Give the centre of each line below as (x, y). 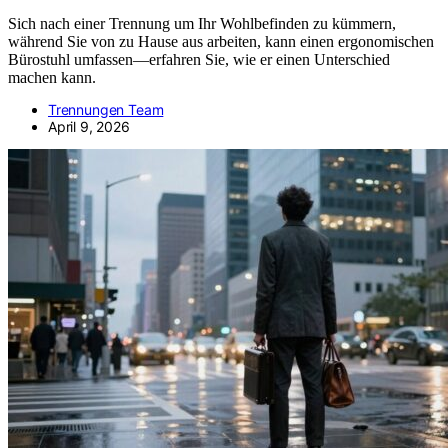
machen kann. (52, 77)
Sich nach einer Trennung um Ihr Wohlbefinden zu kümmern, (202, 23)
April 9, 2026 (89, 126)
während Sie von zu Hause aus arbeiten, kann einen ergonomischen (221, 41)
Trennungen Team (106, 109)
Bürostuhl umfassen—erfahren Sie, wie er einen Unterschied (199, 59)
